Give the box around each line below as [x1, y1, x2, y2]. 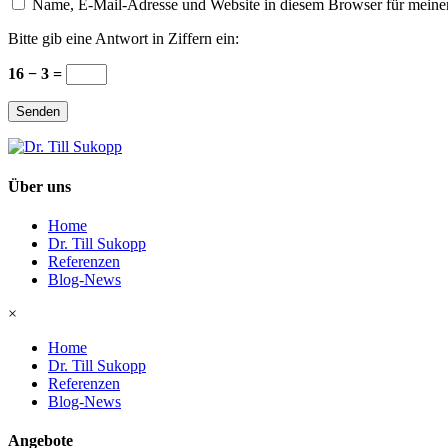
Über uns [8, 177, 71, 195]
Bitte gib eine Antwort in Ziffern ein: [8, 30, 239, 48]
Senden [16, 104, 60, 120]
